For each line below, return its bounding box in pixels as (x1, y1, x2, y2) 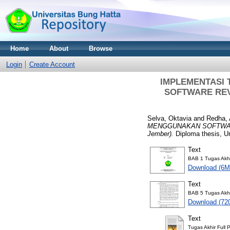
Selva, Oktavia (147, 114, 191, 122)
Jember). (147, 129, 174, 138)
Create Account (29, 61, 75, 68)
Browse (89, 45, 112, 52)
